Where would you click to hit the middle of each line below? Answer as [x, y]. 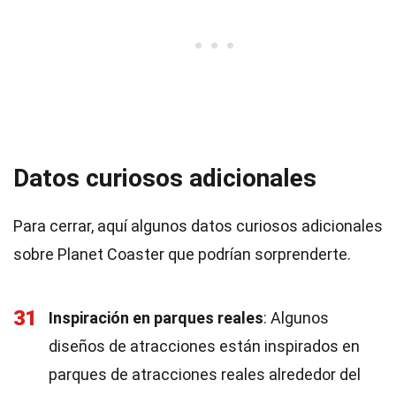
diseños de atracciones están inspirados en [204, 346]
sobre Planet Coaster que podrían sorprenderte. [182, 254]
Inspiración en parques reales [156, 318]
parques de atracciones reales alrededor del [205, 374]
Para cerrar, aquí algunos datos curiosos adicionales [198, 226]
